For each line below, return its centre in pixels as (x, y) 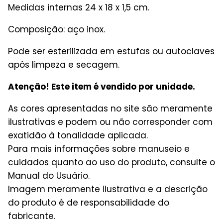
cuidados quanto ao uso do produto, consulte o (111, 162)
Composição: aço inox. (56, 29)
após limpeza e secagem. (64, 64)
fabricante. (32, 216)
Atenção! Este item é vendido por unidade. (102, 86)
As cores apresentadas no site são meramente (110, 108)
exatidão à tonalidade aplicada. (78, 135)
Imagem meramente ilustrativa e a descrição (108, 189)
